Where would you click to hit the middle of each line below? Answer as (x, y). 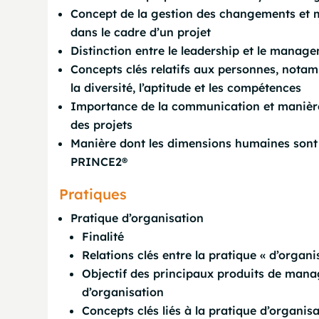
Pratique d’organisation (137, 218)
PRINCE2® (99, 162)
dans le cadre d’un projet (141, 32)
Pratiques (93, 194)
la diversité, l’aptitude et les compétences (186, 88)
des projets (102, 125)
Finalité (103, 236)
